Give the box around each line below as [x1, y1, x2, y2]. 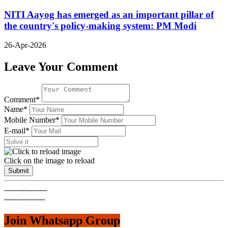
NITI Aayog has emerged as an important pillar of [4, 9, 214, 20]
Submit [8, 167, 29, 175]
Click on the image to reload [4, 156, 95, 165]
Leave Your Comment [4, 60, 118, 74]
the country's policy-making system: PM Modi [4, 20, 196, 31]
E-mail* [4, 126, 30, 135]
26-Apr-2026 [4, 41, 46, 50]
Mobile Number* [4, 116, 60, 125]
